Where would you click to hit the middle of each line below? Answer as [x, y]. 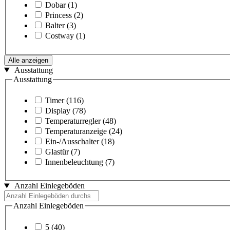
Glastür [57, 152]
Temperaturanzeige [76, 131]
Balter [55, 25]
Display [58, 111]
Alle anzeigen [28, 60]
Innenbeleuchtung [74, 162]
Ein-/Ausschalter [72, 142]
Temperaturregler [73, 121]
